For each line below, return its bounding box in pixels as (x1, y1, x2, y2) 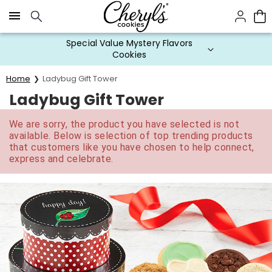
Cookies (112, 49, 146, 61)
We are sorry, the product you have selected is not (9, 118, 240, 130)
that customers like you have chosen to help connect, (9, 141, 254, 153)
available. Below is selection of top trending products (9, 130, 253, 141)
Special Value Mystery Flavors (66, 37, 193, 49)
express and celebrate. (9, 153, 114, 165)
